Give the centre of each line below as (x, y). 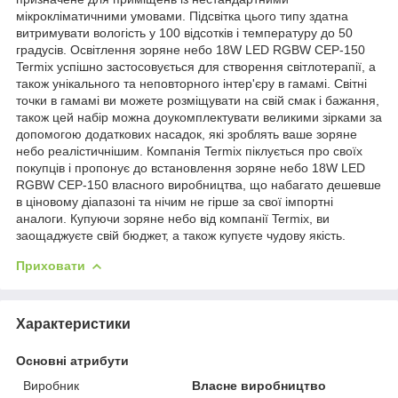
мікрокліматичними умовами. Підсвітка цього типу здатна (182, 16)
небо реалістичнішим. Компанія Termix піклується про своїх (189, 151)
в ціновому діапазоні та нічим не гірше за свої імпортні (175, 201)
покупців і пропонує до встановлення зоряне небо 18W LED (191, 167)
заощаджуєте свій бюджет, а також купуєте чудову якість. (181, 235)
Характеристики (73, 323)
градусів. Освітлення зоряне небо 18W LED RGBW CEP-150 (191, 49)
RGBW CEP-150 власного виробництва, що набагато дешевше (199, 184)
